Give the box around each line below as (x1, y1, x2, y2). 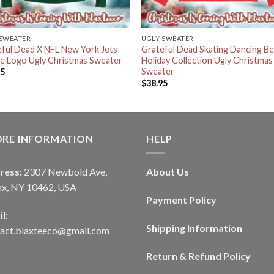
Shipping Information (146, 222, 242, 234)
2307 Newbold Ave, (22, 166, 107, 178)
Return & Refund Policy (146, 250, 251, 262)
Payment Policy (146, 194, 217, 206)
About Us (146, 166, 189, 178)
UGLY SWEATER (141, 34, 194, 42)
